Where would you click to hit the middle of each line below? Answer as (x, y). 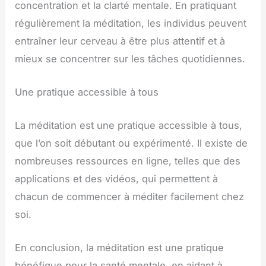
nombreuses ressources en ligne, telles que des (128, 161)
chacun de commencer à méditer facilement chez (130, 197)
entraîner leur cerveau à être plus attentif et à (120, 41)
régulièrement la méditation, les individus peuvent (131, 23)
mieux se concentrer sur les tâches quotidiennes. (130, 58)
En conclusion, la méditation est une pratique (120, 248)
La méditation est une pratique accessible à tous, (129, 126)
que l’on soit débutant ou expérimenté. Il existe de (132, 143)
